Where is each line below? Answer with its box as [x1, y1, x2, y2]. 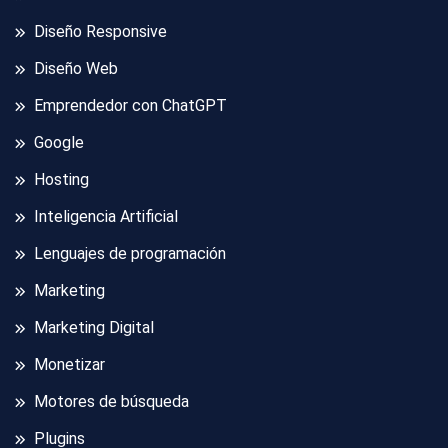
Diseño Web [34, 59, 118, 79]
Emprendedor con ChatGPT [34, 96, 227, 116]
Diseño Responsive [34, 22, 167, 42]
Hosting [34, 170, 89, 190]
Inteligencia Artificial [34, 207, 178, 227]
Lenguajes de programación [34, 244, 226, 264]
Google [34, 133, 84, 153]
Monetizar [34, 355, 105, 375]
